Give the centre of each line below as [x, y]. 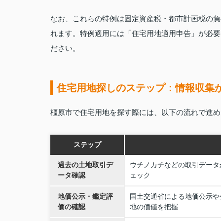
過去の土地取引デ [85, 165]
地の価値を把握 [154, 207]
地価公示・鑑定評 [85, 197]
